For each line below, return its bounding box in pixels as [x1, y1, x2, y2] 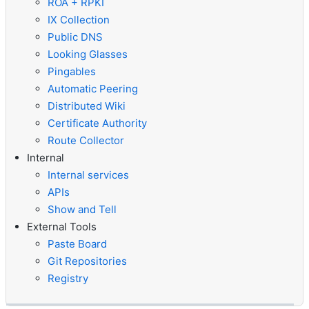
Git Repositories [48, 254, 127, 268]
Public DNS [48, 30, 103, 43]
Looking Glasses [48, 47, 128, 61]
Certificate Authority [48, 116, 147, 130]
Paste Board [48, 237, 107, 250]
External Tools [27, 219, 97, 233]
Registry [48, 271, 88, 285]
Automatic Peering [48, 81, 138, 95]
